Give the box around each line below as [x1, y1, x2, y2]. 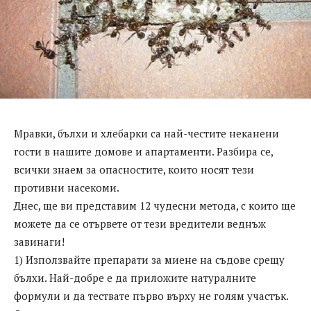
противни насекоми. [14, 180, 119, 195]
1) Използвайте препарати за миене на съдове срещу [14, 253, 285, 267]
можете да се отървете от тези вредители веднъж [14, 217, 266, 231]
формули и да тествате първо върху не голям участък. [14, 289, 289, 303]
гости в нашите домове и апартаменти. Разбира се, [14, 144, 273, 159]
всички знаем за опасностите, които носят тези [14, 162, 254, 177]
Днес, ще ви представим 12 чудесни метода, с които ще [14, 199, 296, 213]
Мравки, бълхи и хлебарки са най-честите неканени [14, 126, 279, 141]
